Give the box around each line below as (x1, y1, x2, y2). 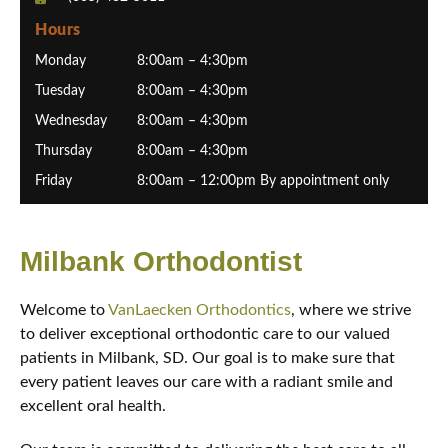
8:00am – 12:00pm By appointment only (137, 174, 389, 188)
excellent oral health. (20, 398, 166, 414)
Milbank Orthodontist (20, 246, 302, 277)
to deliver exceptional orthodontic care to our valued (20, 326, 390, 342)
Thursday (35, 144, 92, 158)
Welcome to (20, 302, 108, 318)
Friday (35, 174, 72, 188)
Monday (35, 54, 86, 68)
